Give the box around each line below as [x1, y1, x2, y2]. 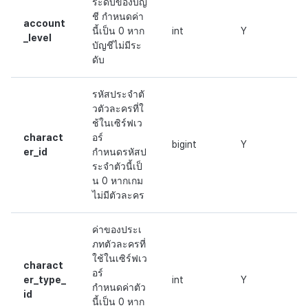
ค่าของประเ [92, 224, 142, 236]
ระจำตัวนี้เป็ [92, 161, 142, 173]
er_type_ [23, 274, 66, 286]
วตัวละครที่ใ [92, 103, 144, 115]
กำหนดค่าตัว [92, 282, 146, 294]
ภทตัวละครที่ [92, 239, 146, 250]
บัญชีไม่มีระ [92, 40, 142, 52]
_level [23, 32, 52, 44]
